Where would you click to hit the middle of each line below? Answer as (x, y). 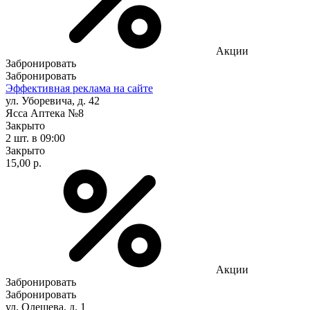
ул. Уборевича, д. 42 (53, 100)
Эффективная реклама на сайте (79, 88)
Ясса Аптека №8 (45, 113)
